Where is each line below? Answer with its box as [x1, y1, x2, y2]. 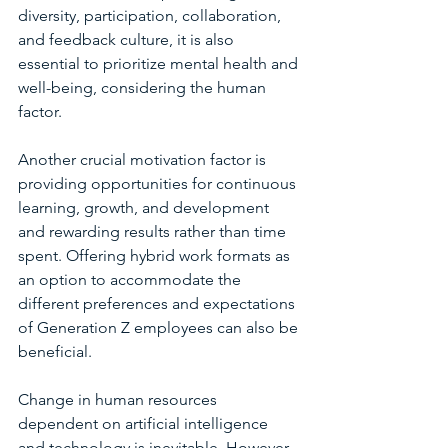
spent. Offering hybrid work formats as [18, 246, 294, 265]
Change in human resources [18, 390, 221, 409]
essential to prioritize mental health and [18, 54, 302, 73]
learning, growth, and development [18, 198, 273, 217]
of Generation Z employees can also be [18, 318, 302, 337]
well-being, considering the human [18, 78, 270, 97]
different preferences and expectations [18, 294, 299, 313]
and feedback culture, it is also [18, 30, 238, 49]
